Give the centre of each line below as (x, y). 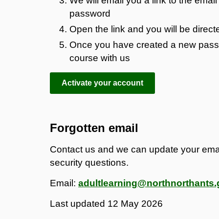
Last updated (79, 203)
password (90, 13)
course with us (100, 58)
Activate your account (102, 83)
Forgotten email (94, 128)
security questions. (89, 162)
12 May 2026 (135, 203)
